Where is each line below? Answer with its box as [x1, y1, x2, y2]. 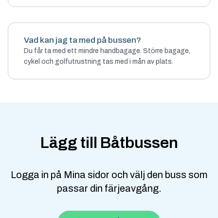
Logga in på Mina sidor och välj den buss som [11, 169, 207, 180]
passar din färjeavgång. [56, 183, 162, 194]
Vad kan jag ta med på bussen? [24, 36, 141, 45]
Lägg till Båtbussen [40, 134, 178, 151]
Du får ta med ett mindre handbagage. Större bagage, [24, 47, 190, 54]
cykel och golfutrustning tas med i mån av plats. [24, 58, 173, 65]
